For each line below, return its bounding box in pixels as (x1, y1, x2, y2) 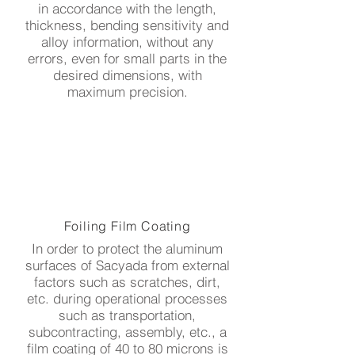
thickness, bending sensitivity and (25, 17, 229, 33)
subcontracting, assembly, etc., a (28, 323, 227, 340)
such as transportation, (59, 307, 196, 323)
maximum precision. (67, 83, 188, 100)
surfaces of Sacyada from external (25, 257, 230, 273)
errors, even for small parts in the (28, 50, 227, 67)
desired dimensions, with (52, 67, 202, 83)
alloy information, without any (40, 33, 214, 50)
